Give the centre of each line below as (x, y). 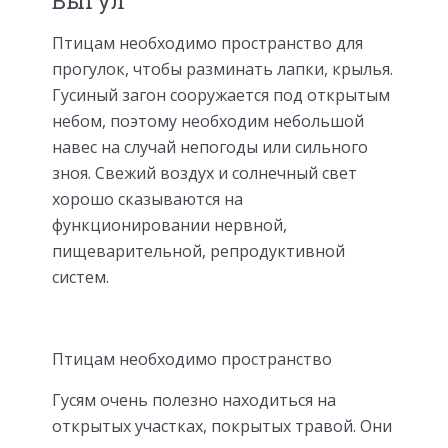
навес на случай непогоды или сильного (210, 147)
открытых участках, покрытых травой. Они (222, 426)
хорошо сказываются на (147, 199)
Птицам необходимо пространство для (207, 43)
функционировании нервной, (169, 225)
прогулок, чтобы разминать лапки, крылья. (222, 69)
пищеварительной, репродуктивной (198, 251)
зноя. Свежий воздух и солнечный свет (204, 173)
